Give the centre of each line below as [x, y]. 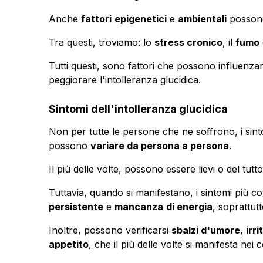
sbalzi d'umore [205, 230]
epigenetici [140, 18]
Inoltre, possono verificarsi [110, 230]
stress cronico [188, 42]
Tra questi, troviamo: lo [101, 42]
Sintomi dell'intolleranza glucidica [138, 109]
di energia [189, 206]
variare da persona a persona [159, 145]
